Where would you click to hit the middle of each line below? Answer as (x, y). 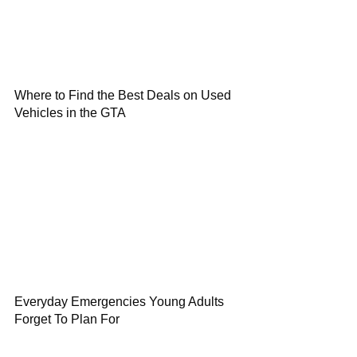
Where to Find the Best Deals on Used (123, 95)
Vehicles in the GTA (70, 113)
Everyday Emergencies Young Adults (119, 302)
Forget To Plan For (67, 319)
